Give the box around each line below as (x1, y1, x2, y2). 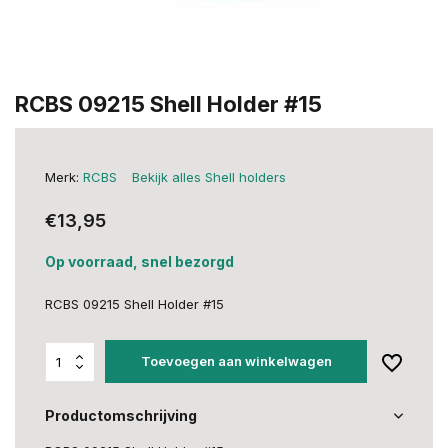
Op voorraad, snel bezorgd (45, 253, 234, 270)
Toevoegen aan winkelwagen (140, 353, 332, 369)
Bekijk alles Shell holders (132, 169, 286, 185)
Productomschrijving (45, 407, 197, 424)
